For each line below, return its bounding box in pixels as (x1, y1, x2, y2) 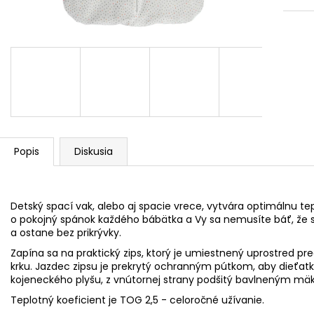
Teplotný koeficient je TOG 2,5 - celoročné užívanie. (11, 293, 264, 307)
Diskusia (74, 144, 113, 158)
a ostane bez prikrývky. (11, 226, 121, 240)
